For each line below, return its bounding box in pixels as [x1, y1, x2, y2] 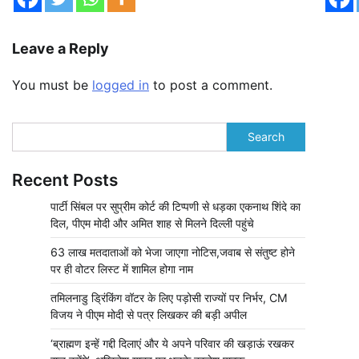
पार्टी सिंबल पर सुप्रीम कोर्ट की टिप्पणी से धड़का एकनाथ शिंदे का [50, 200, 301, 214]
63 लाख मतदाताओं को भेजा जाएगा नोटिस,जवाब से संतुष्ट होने [50, 245, 295, 260]
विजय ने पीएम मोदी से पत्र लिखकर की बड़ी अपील [50, 308, 247, 322]
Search [248, 130, 284, 144]
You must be [12, 77, 92, 94]
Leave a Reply [12, 40, 109, 58]
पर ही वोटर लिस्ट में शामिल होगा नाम [50, 262, 193, 276]
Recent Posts [12, 170, 118, 191]
